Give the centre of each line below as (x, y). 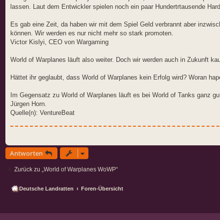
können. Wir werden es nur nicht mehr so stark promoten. (92, 33)
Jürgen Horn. (28, 104)
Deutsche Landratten (46, 189)
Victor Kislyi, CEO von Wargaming (59, 42)
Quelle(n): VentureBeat (42, 112)
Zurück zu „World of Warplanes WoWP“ (66, 170)
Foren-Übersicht (102, 189)
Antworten (26, 153)
